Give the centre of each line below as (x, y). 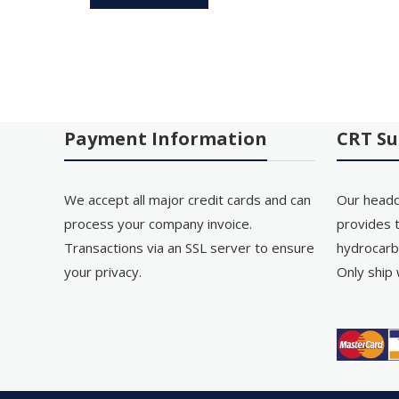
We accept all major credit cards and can (188, 200)
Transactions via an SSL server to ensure (190, 248)
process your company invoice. (159, 224)
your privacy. (103, 272)
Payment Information (166, 139)
